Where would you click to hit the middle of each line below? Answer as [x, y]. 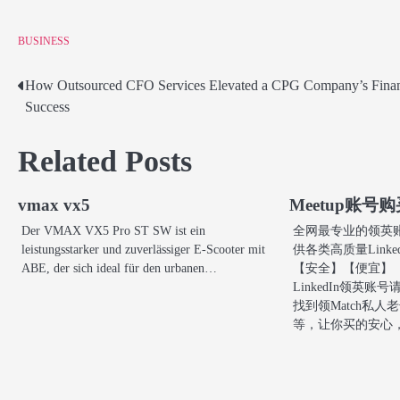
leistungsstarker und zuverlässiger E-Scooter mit [143, 249]
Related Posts [105, 161]
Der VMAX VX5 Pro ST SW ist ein [113, 230]
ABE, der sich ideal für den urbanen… [119, 267]
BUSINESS [44, 41]
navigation [65, 122]
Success [47, 106]
